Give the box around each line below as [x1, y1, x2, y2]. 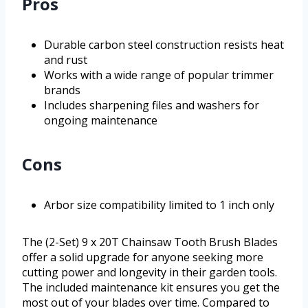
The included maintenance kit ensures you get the [22, 280, 280, 296]
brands [44, 82, 80, 98]
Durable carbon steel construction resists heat [44, 37, 284, 53]
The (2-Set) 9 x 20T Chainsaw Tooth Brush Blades [22, 234, 278, 250]
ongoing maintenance [44, 113, 157, 129]
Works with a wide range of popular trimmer [44, 67, 274, 83]
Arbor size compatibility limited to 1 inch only [44, 197, 274, 213]
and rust [44, 52, 87, 68]
